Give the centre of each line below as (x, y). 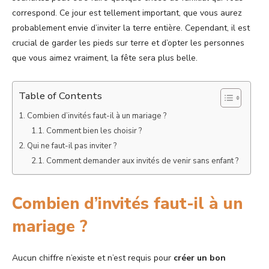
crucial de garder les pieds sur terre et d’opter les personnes (128, 43)
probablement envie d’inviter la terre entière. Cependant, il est (131, 28)
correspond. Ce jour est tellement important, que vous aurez (127, 13)
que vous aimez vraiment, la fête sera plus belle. (106, 58)
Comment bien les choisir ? (94, 131)
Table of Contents (60, 95)
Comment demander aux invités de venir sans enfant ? (142, 161)
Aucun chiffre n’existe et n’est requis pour (93, 258)
